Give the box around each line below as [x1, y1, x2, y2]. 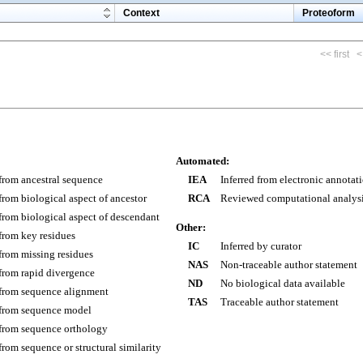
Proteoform [302, 7, 355, 19]
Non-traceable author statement [220, 258, 357, 271]
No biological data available [220, 277, 345, 289]
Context [123, 7, 160, 19]
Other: [176, 221, 206, 233]
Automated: [176, 155, 229, 167]
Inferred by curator [220, 240, 301, 252]
